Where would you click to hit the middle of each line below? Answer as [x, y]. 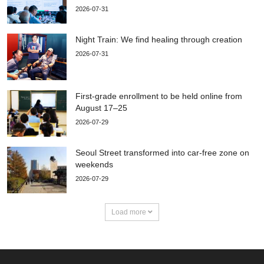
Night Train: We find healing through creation [160, 39]
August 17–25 [101, 108]
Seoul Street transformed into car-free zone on [162, 152]
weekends [94, 164]
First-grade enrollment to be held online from [159, 96]
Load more [130, 212]
